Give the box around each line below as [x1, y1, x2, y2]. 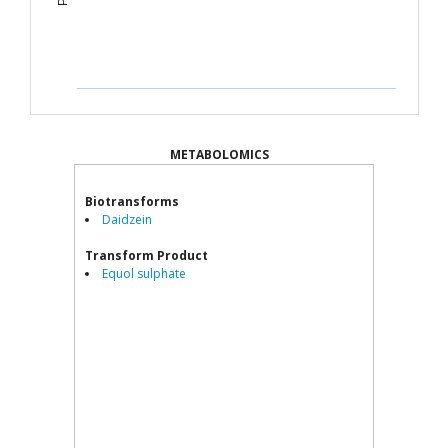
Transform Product [85, 247, 208, 264]
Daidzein [102, 211, 152, 228]
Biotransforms [85, 193, 179, 210]
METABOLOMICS [170, 146, 269, 163]
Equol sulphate [102, 265, 186, 282]
